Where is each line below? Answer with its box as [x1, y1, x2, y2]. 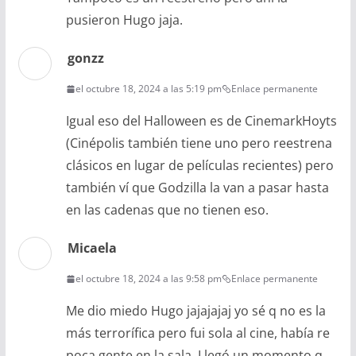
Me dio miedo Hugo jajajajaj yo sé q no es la [65, 302, 326, 320]
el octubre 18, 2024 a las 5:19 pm [75, 82, 222, 96]
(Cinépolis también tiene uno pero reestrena [65, 134, 332, 153]
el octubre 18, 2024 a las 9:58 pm [75, 272, 222, 286]
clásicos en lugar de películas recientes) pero [65, 157, 334, 175]
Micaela [67, 239, 117, 257]
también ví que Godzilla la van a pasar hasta [65, 179, 329, 197]
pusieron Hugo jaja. [65, 11, 183, 29]
